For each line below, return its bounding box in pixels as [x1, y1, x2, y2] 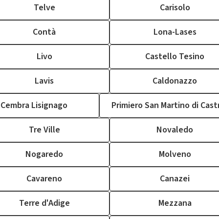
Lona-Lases [153, 26, 197, 38]
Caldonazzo [153, 75, 197, 87]
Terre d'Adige [19, 197, 70, 209]
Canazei [160, 173, 190, 185]
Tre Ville [28, 124, 60, 136]
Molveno [158, 148, 191, 160]
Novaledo [156, 124, 193, 136]
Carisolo [159, 1, 190, 14]
